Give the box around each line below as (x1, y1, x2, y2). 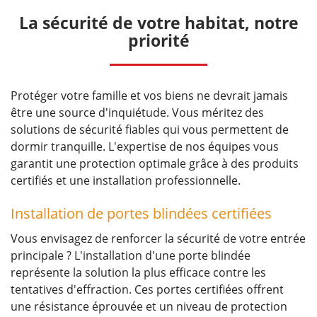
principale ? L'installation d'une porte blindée (11, 248, 250, 264)
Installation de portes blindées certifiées (11, 204, 272, 224)
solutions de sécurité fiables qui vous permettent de (11, 122, 289, 138)
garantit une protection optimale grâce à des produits (11, 156, 299, 172)
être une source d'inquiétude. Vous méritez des (11, 105, 264, 121)
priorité (127, 29, 190, 52)
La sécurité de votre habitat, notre (18, 11, 299, 35)
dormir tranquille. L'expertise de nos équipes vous (11, 139, 279, 155)
